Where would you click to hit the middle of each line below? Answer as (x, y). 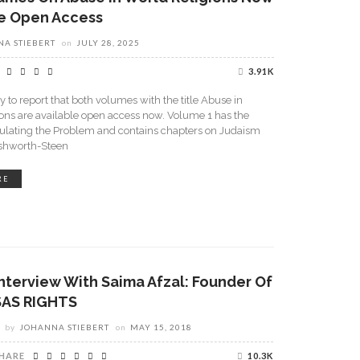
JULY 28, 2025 (108, 43)
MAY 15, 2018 (161, 327)
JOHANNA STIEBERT (64, 327)
